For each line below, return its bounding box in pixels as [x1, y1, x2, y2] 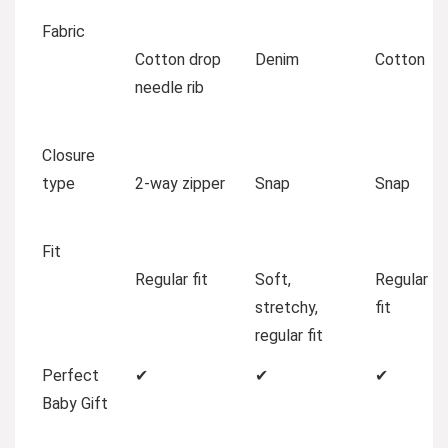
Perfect [42, 365, 99, 385]
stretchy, [255, 297, 318, 317]
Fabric [42, 21, 85, 41]
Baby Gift [42, 393, 108, 413]
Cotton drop [135, 49, 221, 69]
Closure [42, 145, 95, 165]
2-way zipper [135, 173, 225, 193]
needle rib [135, 77, 204, 97]
